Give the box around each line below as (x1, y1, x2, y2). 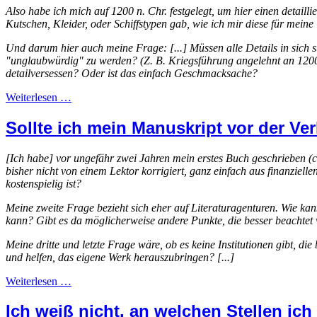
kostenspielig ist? (6, 177, 81, 190)
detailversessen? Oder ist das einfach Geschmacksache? (6, 67, 258, 79)
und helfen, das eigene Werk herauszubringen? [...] (6, 250, 234, 263)
